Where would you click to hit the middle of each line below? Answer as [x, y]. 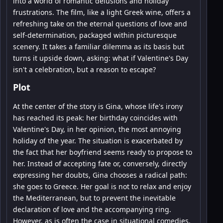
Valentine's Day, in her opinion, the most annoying [97, 129]
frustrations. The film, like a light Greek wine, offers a [102, 12]
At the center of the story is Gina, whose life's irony [98, 106]
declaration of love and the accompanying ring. [92, 209]
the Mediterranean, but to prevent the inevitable [94, 198]
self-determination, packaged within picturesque [95, 35]
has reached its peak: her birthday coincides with [95, 118]
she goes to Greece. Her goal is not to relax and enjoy [102, 186]
